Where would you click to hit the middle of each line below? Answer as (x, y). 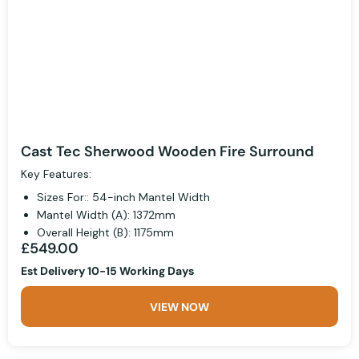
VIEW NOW (179, 307)
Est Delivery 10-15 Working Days (107, 271)
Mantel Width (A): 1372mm (106, 215)
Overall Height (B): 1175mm (105, 233)
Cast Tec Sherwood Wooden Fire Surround (167, 152)
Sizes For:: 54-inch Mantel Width (123, 198)
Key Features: (56, 174)
